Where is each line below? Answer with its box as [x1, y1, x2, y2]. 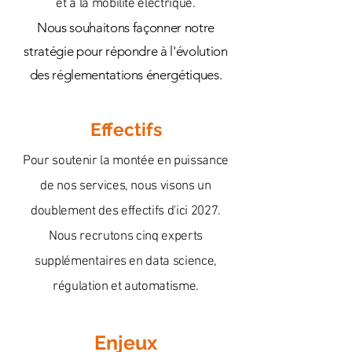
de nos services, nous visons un [40, 178, 211, 194]
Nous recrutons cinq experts [49, 229, 203, 244]
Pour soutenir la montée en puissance [23, 153, 229, 169]
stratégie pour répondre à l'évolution [24, 43, 228, 59]
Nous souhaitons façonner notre [37, 20, 214, 35]
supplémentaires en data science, [34, 254, 218, 269]
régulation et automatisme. [52, 279, 200, 295]
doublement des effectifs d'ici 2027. [31, 203, 221, 219]
